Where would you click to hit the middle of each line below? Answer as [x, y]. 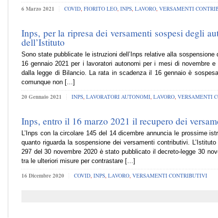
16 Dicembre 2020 [43, 175]
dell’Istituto [43, 42]
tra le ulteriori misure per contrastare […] [78, 161]
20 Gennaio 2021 [42, 97]
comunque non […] [48, 82]
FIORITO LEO [100, 8]
